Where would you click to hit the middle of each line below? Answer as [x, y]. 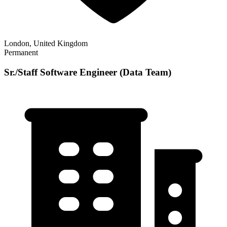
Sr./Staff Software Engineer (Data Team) [88, 72]
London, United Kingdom [46, 44]
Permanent [21, 53]
